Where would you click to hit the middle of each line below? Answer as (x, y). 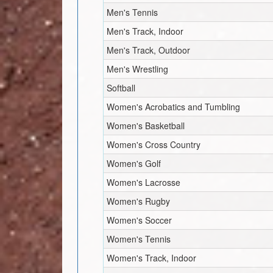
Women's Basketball (146, 125)
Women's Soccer (140, 220)
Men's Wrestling (138, 69)
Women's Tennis (139, 239)
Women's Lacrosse (144, 182)
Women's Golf (134, 163)
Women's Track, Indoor (152, 257)
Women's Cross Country (154, 144)
